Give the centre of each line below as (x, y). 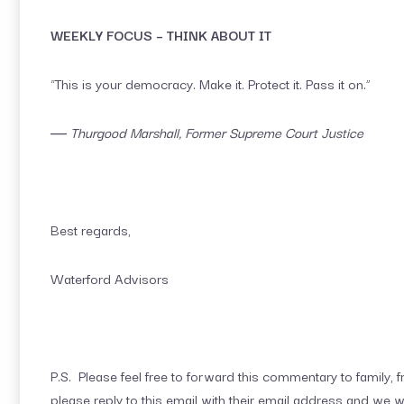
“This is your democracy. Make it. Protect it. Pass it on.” (211, 83)
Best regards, (91, 230)
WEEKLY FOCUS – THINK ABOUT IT (161, 35)
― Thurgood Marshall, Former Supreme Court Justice (207, 132)
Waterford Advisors (110, 278)
